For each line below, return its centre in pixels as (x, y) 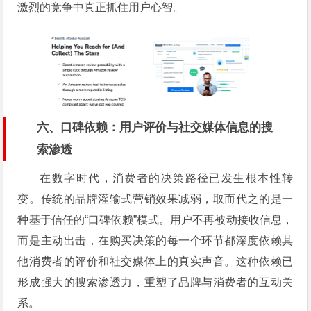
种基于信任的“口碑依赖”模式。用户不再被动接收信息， (155, 220)
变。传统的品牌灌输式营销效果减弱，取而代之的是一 (155, 199)
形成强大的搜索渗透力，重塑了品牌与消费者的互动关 (155, 283)
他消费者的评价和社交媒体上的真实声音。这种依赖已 (155, 262)
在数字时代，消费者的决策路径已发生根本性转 (167, 178)
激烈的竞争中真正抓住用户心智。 (101, 8)
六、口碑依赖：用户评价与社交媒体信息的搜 (155, 128)
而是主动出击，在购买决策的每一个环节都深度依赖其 (155, 241)
